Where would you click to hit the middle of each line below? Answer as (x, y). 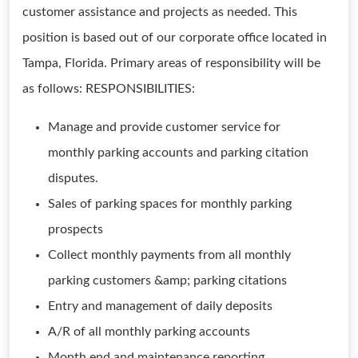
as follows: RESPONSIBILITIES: (109, 89)
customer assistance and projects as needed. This (160, 12)
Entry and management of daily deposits (160, 306)
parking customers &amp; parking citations (167, 280)
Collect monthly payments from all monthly (169, 255)
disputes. (73, 178)
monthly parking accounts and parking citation (178, 153)
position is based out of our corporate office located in (175, 38)
